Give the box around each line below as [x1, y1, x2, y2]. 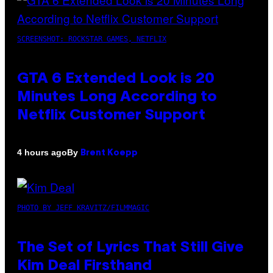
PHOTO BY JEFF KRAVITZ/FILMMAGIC [17, 203, 149, 212]
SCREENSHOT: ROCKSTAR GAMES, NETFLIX [17, 34, 166, 43]
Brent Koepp [80, 149, 138, 157]
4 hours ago [17, 147, 67, 158]
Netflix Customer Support [17, 108, 205, 122]
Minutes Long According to [17, 90, 217, 104]
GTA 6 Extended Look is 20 [17, 72, 214, 86]
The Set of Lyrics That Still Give [17, 241, 244, 255]
